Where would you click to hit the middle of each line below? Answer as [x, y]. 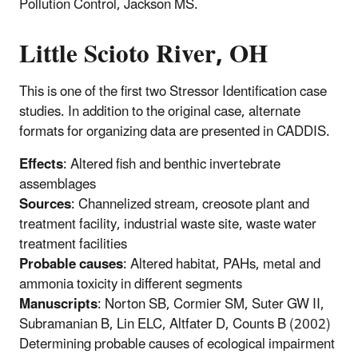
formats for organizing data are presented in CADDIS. [175, 132]
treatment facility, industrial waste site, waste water [168, 225]
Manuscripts [58, 305]
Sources [45, 205]
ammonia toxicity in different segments [131, 285]
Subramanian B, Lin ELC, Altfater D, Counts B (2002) [175, 325]
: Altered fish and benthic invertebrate [172, 165]
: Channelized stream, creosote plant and [190, 205]
